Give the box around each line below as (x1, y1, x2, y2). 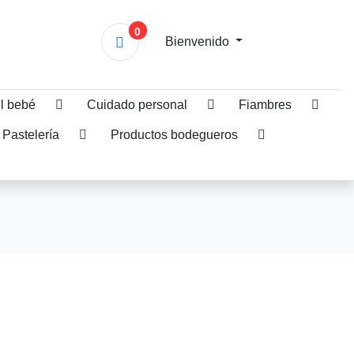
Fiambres (239, 98, 292, 112)
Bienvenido (164, 34, 232, 48)
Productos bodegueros (111, 128, 238, 142)
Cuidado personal (87, 98, 187, 112)
